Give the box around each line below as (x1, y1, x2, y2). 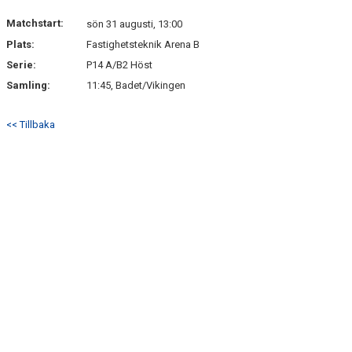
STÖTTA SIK (9, 31, 63, 43)
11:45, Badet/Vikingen (86, 79, 185, 91)
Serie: (6, 59, 36, 71)
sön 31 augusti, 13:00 (86, 18, 182, 30)
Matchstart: (6, 17, 64, 29)
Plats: (6, 38, 35, 50)
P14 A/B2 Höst (86, 59, 152, 71)
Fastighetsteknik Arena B (86, 38, 200, 50)
